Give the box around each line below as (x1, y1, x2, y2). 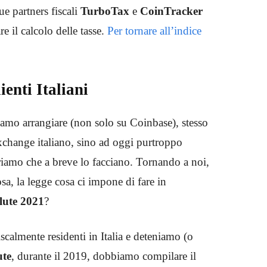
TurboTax (80, 4, 129, 17)
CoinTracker (140, 4, 203, 17)
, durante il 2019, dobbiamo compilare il (11, 249, 196, 262)
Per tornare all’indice (107, 24, 201, 37)
